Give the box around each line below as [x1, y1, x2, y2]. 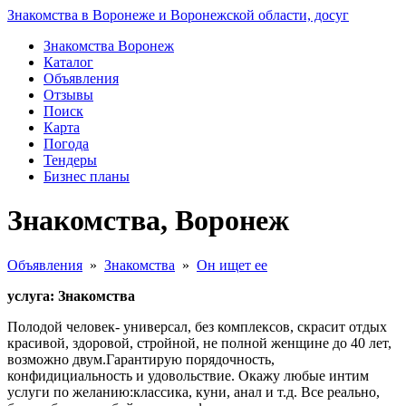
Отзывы [43, 87, 93, 102]
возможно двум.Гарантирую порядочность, [7, 351, 275, 367]
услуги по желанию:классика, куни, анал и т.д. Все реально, [7, 383, 380, 400]
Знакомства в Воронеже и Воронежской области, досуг [7, 7, 349, 23]
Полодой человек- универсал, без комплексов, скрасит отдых [7, 318, 387, 334]
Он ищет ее [197, 256, 267, 273]
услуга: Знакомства [7, 287, 135, 304]
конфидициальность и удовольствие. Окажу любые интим [7, 367, 369, 383]
